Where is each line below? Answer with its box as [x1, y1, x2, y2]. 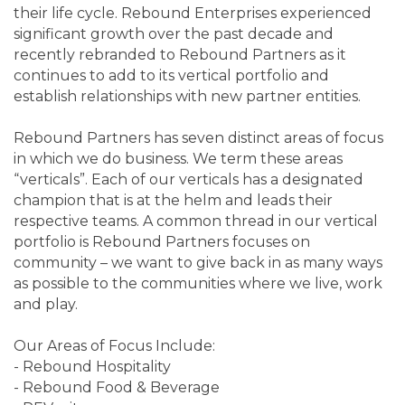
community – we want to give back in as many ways [14, 254, 382, 272]
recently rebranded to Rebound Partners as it [14, 46, 346, 64]
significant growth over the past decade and [14, 25, 334, 43]
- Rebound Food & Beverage [14, 379, 220, 397]
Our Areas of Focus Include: [14, 337, 215, 355]
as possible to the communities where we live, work [14, 275, 382, 293]
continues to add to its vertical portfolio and [14, 67, 329, 85]
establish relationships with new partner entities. [14, 88, 361, 106]
